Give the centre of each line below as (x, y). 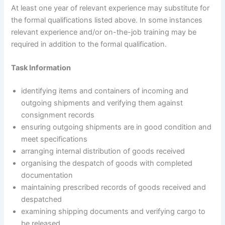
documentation (47, 175)
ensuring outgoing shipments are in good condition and (117, 127)
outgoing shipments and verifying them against (102, 103)
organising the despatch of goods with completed (107, 163)
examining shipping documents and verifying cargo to (114, 211)
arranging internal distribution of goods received (103, 151)
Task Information (41, 68)
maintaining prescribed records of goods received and (114, 187)
